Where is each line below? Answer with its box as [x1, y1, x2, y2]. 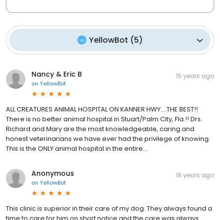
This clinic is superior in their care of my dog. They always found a [6, 204, 212, 214]
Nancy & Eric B [31, 69, 82, 80]
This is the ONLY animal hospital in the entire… [6, 144, 147, 154]
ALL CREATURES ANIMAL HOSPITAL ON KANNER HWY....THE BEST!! [6, 105, 198, 114]
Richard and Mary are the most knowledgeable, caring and [6, 124, 194, 134]
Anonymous [31, 168, 74, 179]
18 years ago [176, 171, 214, 180]
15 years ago [176, 72, 214, 81]
